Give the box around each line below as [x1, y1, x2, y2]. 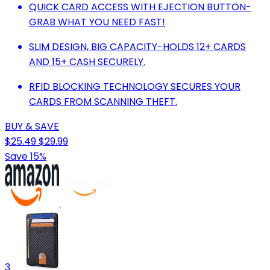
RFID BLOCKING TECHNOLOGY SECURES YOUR [29, 80, 240, 94]
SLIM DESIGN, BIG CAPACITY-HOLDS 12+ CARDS [29, 40, 246, 54]
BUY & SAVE [5, 119, 59, 134]
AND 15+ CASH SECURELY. [29, 55, 145, 69]
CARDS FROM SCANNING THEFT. [29, 95, 177, 109]
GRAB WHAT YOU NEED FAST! [29, 15, 165, 30]
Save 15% [5, 149, 46, 164]
